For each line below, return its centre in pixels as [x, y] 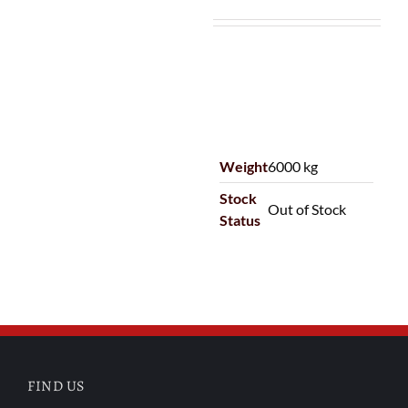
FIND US [56, 386]
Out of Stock [307, 209]
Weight [244, 167]
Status [240, 220]
